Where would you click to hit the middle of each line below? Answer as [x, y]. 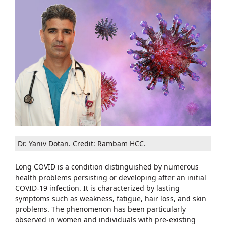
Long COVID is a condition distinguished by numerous [107, 166]
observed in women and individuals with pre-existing [105, 219]
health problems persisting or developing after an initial [111, 177]
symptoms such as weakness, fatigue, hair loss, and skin [111, 198]
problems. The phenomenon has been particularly [100, 209]
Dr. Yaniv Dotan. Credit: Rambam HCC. [82, 143]
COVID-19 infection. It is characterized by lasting [97, 188]
